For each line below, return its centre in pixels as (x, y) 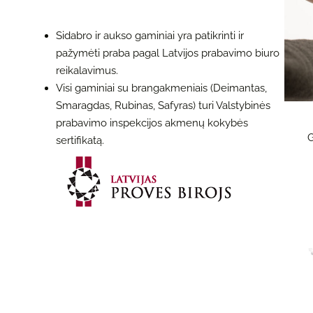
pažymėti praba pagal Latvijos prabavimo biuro (168, 53)
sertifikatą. (80, 140)
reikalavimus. (87, 70)
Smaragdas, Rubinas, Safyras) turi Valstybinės (163, 105)
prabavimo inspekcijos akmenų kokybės (152, 123)
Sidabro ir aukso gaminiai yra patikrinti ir (150, 35)
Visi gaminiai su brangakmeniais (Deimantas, (161, 88)
